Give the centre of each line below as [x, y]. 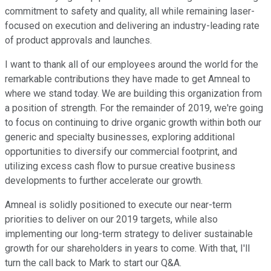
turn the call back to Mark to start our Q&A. [93, 263]
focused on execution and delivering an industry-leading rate [132, 26]
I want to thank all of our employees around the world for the [132, 65]
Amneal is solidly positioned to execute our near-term [118, 205]
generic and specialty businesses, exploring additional [120, 137]
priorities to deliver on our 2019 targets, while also [111, 220]
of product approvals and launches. [78, 41]
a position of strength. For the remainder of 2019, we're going [134, 108]
